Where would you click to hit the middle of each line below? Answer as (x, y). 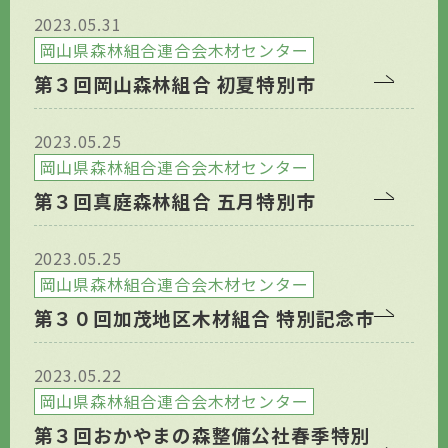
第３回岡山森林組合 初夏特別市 (174, 83)
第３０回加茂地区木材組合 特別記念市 (204, 317)
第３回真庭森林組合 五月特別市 (174, 200)
